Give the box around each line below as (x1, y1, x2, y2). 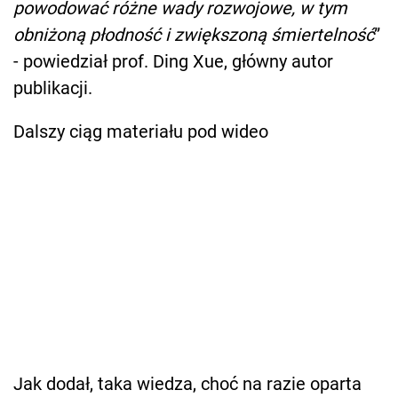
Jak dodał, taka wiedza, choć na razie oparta (13, 372, 362, 394)
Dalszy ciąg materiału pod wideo (13, 120, 268, 142)
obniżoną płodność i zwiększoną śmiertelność (13, 23, 374, 45)
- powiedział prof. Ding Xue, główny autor (13, 50, 333, 72)
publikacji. (13, 76, 92, 99)
